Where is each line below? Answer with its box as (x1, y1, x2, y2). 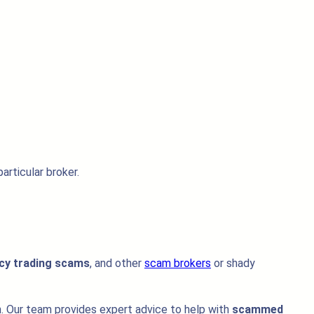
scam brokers (144, 257, 211, 270)
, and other (90, 257, 144, 270)
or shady (211, 257, 255, 270)
